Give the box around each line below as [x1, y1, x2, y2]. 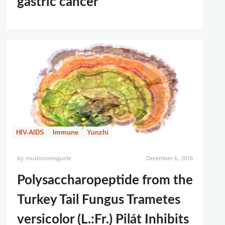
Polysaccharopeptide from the [17, 174, 193, 187]
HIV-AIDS [16, 129, 44, 136]
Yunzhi [87, 129, 108, 136]
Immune [53, 129, 78, 136]
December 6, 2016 [146, 154, 193, 162]
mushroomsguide [26, 154, 72, 162]
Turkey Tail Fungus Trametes [17, 193, 180, 206]
